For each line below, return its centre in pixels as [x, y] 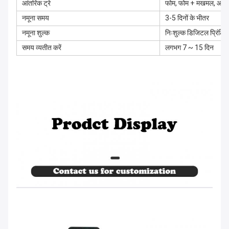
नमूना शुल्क [36, 33]
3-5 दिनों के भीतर [187, 18]
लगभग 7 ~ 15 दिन [189, 48]
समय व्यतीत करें [42, 48]
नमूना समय [36, 18]
